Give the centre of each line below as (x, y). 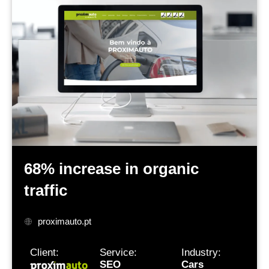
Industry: (201, 253)
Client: (44, 253)
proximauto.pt (64, 222)
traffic (46, 191)
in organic (162, 169)
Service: (118, 253)
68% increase (74, 169)
